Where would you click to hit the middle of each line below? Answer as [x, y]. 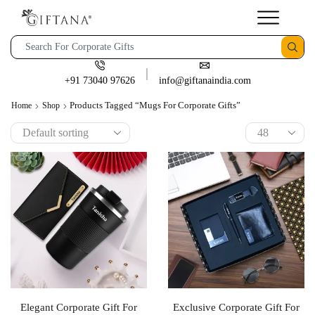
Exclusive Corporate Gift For [236, 307]
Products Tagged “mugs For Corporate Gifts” [155, 105]
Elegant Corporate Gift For [79, 307]
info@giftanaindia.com [205, 81]
